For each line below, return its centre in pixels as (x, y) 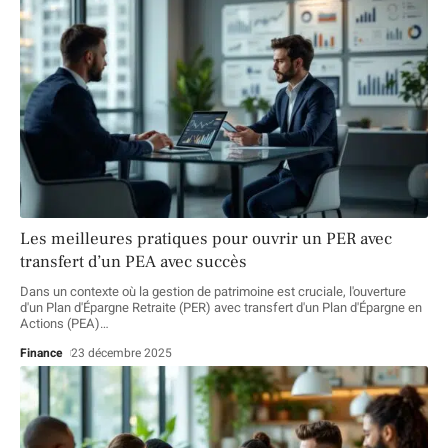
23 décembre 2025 (122, 353)
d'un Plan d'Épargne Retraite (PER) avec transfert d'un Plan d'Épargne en (221, 308)
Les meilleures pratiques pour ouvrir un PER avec (206, 239)
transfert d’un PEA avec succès (133, 262)
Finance (41, 353)
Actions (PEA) (60, 324)
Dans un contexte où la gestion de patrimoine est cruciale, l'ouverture (213, 292)
